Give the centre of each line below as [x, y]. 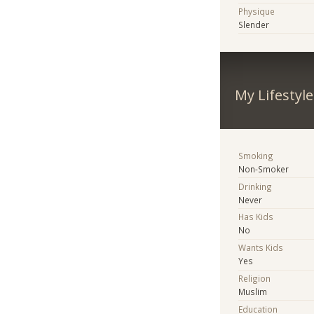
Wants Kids [261, 248]
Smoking [256, 155]
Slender [254, 25]
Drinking [255, 186]
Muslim [253, 291]
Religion [255, 278]
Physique [257, 12]
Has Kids [256, 217]
